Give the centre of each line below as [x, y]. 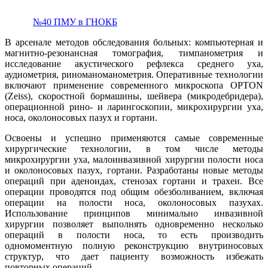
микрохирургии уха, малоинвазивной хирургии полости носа [134, 160]
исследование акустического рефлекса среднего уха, [134, 64]
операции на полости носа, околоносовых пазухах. [134, 203]
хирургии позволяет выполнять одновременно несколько [134, 224]
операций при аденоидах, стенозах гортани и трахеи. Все [134, 181]
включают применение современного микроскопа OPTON [134, 86]
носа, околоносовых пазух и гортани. [82, 118]
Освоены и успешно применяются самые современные [134, 138]
